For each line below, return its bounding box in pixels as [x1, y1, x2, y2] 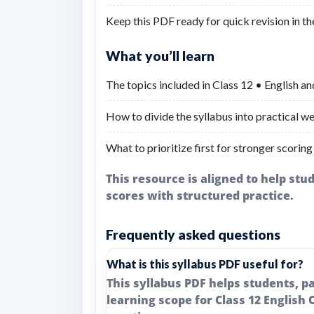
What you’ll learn [106, 48, 214, 64]
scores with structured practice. [106, 188, 294, 203]
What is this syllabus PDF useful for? [107, 257, 303, 271]
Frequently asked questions [106, 226, 280, 243]
